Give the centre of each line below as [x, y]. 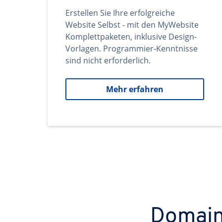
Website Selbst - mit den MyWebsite [132, 25]
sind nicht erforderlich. [108, 60]
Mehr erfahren [135, 89]
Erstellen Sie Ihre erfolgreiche [120, 13]
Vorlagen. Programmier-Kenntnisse [132, 49]
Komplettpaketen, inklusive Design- [131, 37]
